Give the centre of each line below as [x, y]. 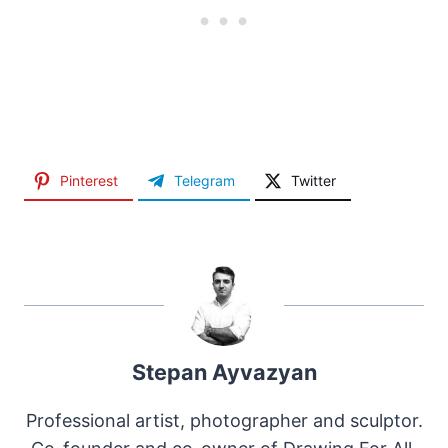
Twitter [313, 181]
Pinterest [89, 181]
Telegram [204, 181]
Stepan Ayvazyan [224, 372]
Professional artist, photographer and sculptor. [224, 421]
